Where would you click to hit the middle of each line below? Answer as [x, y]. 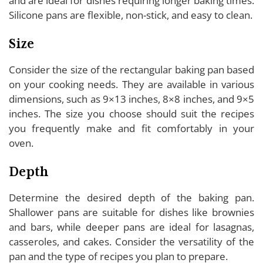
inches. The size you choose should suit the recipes [131, 113]
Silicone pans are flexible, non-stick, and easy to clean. [131, 15]
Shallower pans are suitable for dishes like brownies [131, 212]
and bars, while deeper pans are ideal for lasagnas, [131, 227]
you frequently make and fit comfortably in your [131, 128]
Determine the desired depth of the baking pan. [131, 197]
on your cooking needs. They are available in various [131, 84]
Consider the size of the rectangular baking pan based [131, 69]
